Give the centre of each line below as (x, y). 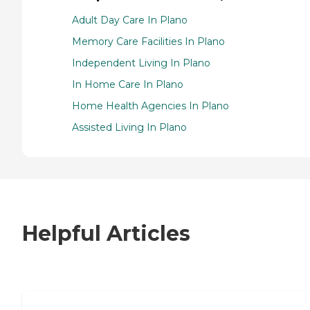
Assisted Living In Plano (129, 128)
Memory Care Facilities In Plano (148, 42)
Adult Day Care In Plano (130, 20)
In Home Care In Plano (128, 85)
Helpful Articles (106, 234)
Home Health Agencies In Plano (151, 106)
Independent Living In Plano (141, 63)
